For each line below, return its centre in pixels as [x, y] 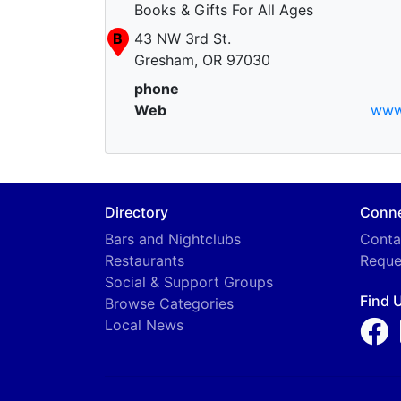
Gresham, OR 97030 [202, 60]
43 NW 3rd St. [183, 38]
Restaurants [145, 260]
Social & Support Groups [189, 282]
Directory [137, 212]
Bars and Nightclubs [173, 239]
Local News [144, 325]
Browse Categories [169, 303]
